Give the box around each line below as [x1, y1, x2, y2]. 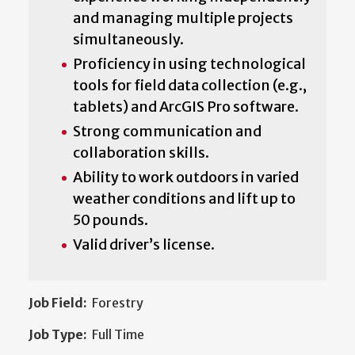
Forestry [91, 295, 143, 311]
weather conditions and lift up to [73, 189, 296, 208]
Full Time [91, 326, 144, 343]
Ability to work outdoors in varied [73, 168, 299, 187]
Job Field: [29, 295, 87, 311]
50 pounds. [73, 211, 148, 230]
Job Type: [29, 326, 87, 343]
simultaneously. [73, 30, 186, 49]
